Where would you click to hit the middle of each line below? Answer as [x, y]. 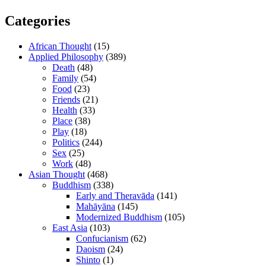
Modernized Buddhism [119, 217]
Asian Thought [57, 174]
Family [65, 78]
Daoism [91, 249]
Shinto [88, 259]
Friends [66, 99]
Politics [66, 142]
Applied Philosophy [66, 56]
